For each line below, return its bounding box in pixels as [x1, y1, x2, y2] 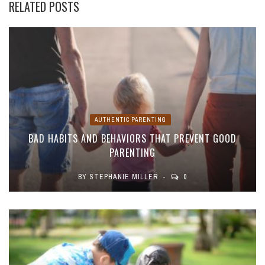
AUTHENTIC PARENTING [94, 116, 166, 124]
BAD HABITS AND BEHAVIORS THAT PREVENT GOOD [28, 131, 237, 146]
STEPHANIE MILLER [89, 172, 158, 182]
